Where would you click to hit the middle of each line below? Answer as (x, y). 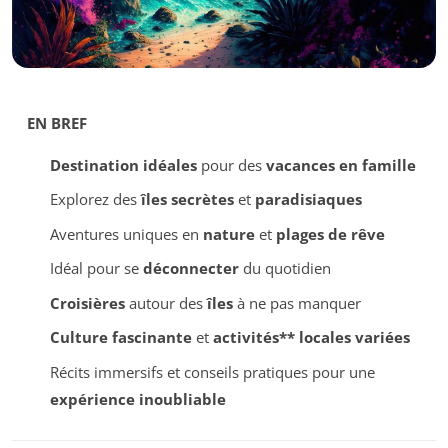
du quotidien (284, 268)
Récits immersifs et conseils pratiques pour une (212, 371)
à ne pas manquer (296, 302)
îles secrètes (187, 199)
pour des (231, 164)
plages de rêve (330, 233)
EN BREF (57, 122)
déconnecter (190, 268)
